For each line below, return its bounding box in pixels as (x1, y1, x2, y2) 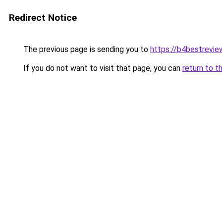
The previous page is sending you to (21, 45, 150, 54)
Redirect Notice (9, 12, 77, 23)
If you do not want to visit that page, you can (21, 63, 182, 73)
